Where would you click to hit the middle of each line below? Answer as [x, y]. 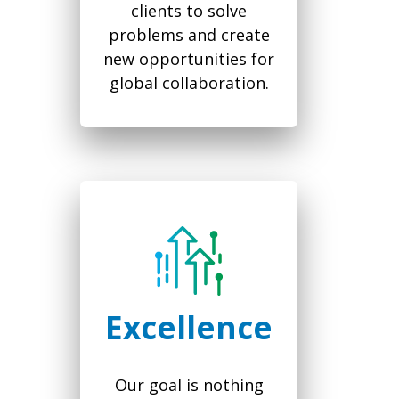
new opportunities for [189, 59]
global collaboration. [189, 83]
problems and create [189, 35]
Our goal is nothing [189, 385]
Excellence [189, 328]
